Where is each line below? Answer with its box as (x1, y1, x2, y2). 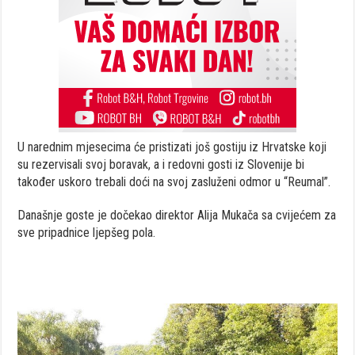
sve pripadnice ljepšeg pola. (17, 224, 156, 240)
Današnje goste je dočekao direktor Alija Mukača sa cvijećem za (17, 207, 337, 223)
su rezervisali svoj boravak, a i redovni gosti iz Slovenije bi (17, 156, 305, 172)
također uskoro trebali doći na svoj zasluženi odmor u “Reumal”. (17, 174, 331, 189)
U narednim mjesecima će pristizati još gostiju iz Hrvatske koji (17, 139, 327, 155)
